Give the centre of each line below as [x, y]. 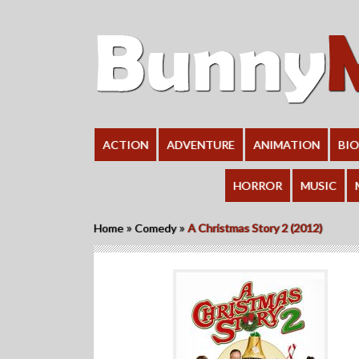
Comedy [155, 228]
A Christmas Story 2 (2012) [255, 228]
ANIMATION [286, 145]
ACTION [125, 145]
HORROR [257, 186]
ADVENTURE [200, 145]
